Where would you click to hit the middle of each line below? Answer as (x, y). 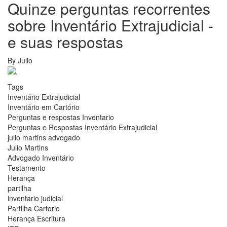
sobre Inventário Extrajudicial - (110, 25)
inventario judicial (35, 198)
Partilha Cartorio (34, 208)
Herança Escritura (36, 218)
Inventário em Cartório (44, 107)
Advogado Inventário (41, 157)
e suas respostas (65, 42)
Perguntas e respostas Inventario (61, 117)
